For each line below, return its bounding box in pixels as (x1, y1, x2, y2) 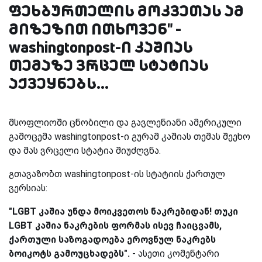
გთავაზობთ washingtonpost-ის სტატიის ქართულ (9, 168, 225, 180)
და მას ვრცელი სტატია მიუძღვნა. (9, 144, 161, 156)
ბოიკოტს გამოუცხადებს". (9, 247, 130, 259)
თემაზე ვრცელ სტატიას (9, 54, 209, 75)
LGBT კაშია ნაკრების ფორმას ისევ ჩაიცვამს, (9, 219, 222, 231)
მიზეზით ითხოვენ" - (9, 18, 181, 39)
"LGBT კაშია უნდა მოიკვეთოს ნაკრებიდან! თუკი (9, 205, 238, 217)
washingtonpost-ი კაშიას (9, 36, 193, 57)
